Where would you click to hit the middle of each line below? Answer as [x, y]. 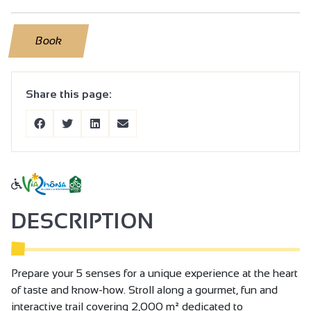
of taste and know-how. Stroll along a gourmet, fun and [144, 290]
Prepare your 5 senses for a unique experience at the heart [154, 274]
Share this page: [69, 94]
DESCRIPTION [83, 221]
